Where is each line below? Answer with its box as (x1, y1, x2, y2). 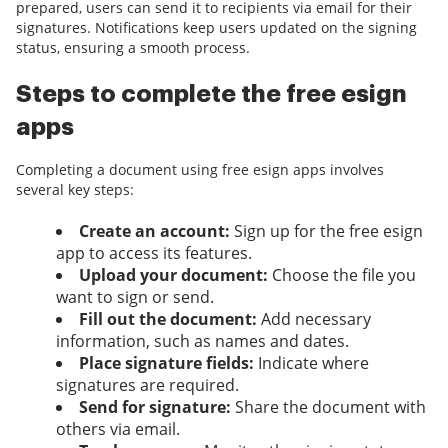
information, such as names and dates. (56, 330, 349, 353)
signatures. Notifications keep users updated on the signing (16, 18, 417, 38)
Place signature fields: (79, 352, 254, 375)
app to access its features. (56, 242, 252, 265)
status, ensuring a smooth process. (16, 38, 250, 58)
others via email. (56, 418, 180, 441)
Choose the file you (268, 264, 416, 287)
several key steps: (16, 180, 134, 200)
